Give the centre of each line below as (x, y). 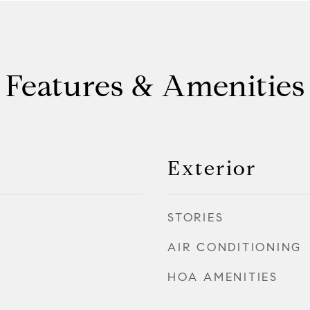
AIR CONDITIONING (235, 247)
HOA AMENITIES (223, 277)
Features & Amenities (155, 86)
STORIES (196, 218)
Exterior (212, 168)
